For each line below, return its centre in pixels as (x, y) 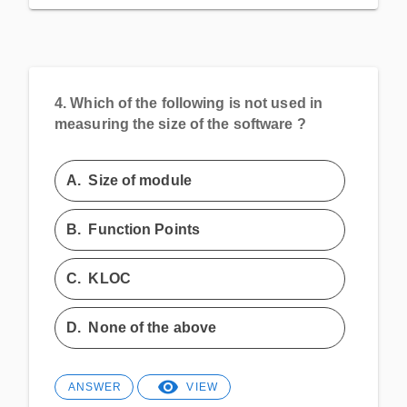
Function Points (144, 229)
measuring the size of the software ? (180, 123)
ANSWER (94, 387)
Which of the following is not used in (197, 102)
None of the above (153, 327)
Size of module (140, 180)
